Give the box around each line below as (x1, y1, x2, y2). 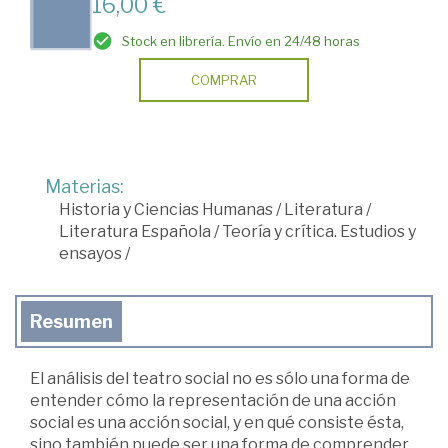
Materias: (45, 175, 124, 197)
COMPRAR (191, 71, 257, 88)
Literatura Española (59, 221, 211, 241)
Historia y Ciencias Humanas (59, 199, 273, 219)
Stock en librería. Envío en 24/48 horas (122, 32, 360, 49)
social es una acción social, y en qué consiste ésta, (30, 412, 404, 432)
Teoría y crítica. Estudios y (222, 221, 416, 241)
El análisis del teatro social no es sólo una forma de (30, 368, 410, 388)
